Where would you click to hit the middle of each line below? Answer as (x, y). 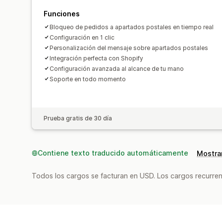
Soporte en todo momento (88, 79)
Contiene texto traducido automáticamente (113, 153)
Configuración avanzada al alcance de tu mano (117, 68)
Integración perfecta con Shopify (96, 58)
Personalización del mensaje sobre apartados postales (129, 48)
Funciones (62, 13)
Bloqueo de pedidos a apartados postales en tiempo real (132, 27)
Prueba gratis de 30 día (78, 118)
